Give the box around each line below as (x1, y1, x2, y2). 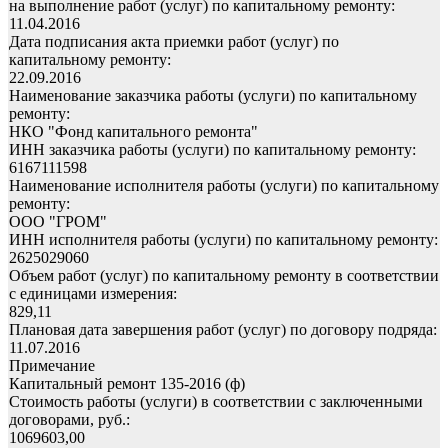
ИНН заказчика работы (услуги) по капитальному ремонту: (9, 140, 416, 158)
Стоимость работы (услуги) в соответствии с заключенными (9, 392, 423, 410)
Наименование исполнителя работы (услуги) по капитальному (9, 176, 439, 194)
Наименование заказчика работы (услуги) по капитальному (9, 86, 417, 104)
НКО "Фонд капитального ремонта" (9, 122, 258, 140)
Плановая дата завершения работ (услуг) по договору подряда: (9, 320, 437, 338)
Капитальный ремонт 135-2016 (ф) (9, 374, 245, 392)
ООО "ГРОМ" (9, 212, 107, 230)
